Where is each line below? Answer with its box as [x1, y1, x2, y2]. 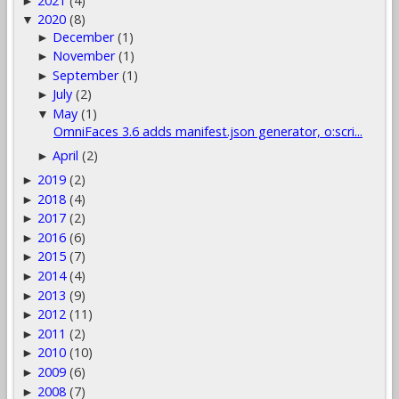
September [53, 66, 119, 84]
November [53, 47, 116, 65]
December [53, 28, 115, 45]
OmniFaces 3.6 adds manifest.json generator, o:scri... [53, 122, 362, 140]
